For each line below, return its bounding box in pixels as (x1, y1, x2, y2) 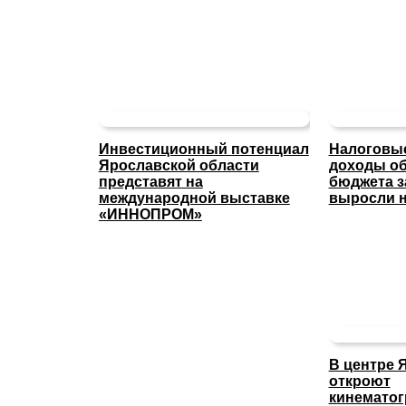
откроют (328, 373, 391, 390)
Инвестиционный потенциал (98, 141, 309, 158)
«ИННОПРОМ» (98, 207, 202, 223)
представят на (98, 174, 203, 190)
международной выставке (98, 190, 290, 207)
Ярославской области (98, 158, 259, 174)
